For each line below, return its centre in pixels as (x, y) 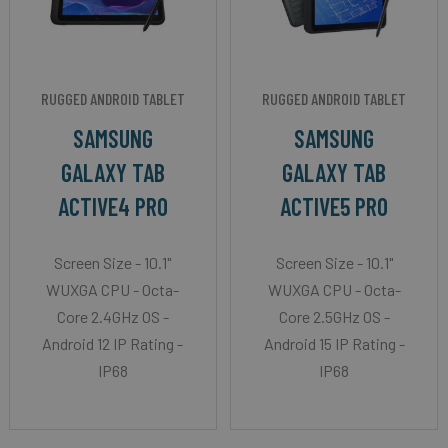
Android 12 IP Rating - (113, 343)
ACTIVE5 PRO (334, 206)
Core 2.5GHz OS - (334, 316)
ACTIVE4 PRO (112, 206)
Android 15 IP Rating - (334, 343)
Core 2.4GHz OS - (112, 316)
